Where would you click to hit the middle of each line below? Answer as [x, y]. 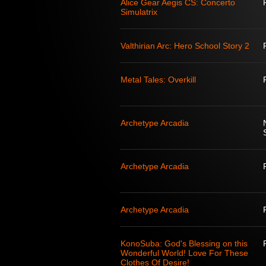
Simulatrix [139, 12]
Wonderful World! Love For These [184, 253]
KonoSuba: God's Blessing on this [184, 243]
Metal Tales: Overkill [158, 80]
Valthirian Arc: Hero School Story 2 [185, 46]
